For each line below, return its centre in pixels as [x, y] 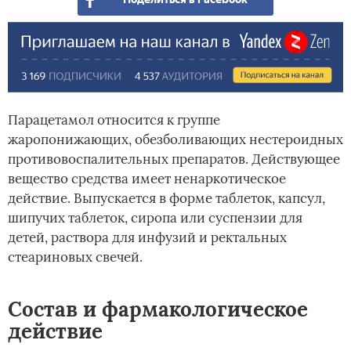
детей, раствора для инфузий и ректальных [147, 238]
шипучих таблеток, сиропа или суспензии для [155, 218]
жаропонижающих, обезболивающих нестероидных [175, 140]
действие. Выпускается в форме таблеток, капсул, [166, 199]
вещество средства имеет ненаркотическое [147, 179]
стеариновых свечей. [75, 257]
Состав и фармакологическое [158, 309]
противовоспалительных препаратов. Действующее [174, 159]
